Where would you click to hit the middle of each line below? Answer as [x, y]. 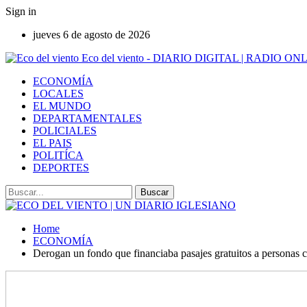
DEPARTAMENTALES [87, 118]
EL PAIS [52, 143]
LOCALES [58, 94]
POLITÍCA [58, 155]
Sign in [21, 11]
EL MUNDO [62, 106]
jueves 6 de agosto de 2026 [91, 35]
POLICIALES [65, 131]
